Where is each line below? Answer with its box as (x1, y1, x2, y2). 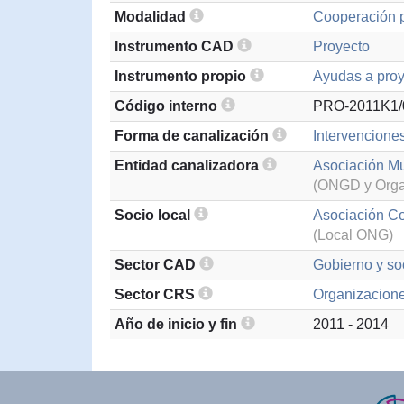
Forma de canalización (115, 128, 272, 143)
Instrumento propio (115, 69, 250, 84)
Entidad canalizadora (115, 158, 262, 173)
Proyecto (313, 39, 370, 54)
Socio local (115, 207, 194, 223)
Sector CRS (115, 287, 198, 302)
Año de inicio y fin (115, 317, 241, 332)
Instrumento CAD (115, 39, 237, 54)
